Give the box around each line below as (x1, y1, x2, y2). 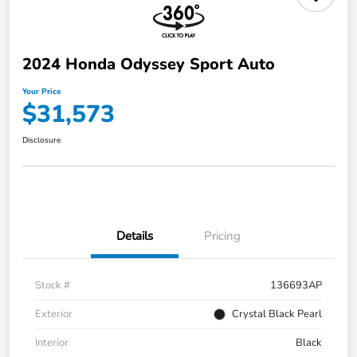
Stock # (35, 277, 70, 292)
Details (116, 227, 153, 244)
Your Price (22, 85, 61, 97)
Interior (35, 335, 69, 350)
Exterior (35, 306, 73, 321)
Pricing (204, 227, 241, 244)
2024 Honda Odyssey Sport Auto (22, 53, 275, 75)
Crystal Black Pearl (232, 306, 322, 321)
